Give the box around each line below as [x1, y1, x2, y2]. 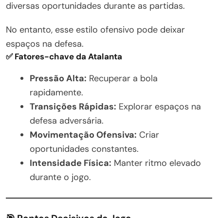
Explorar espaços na [116, 100, 201, 112]
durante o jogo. [30, 171, 91, 183]
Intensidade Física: [30, 157, 111, 169]
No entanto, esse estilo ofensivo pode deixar [6, 23, 185, 36]
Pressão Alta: [30, 72, 87, 84]
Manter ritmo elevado [111, 157, 201, 169]
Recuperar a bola [87, 72, 158, 84]
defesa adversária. [30, 114, 104, 127]
